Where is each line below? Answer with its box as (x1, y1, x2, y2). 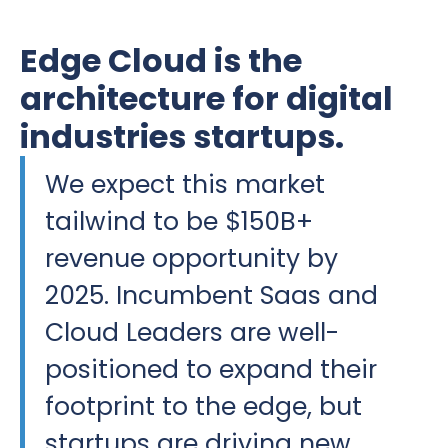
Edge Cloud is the (20, 37, 302, 83)
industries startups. (20, 113, 344, 159)
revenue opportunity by (45, 240, 338, 276)
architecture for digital (20, 75, 393, 121)
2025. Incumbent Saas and (45, 277, 378, 313)
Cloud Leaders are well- (45, 314, 339, 350)
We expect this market (45, 166, 325, 202)
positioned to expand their (45, 351, 377, 387)
